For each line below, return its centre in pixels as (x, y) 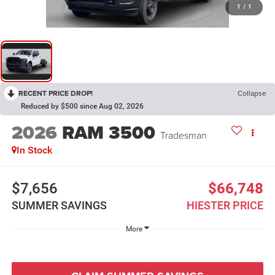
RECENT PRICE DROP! (56, 93)
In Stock (34, 150)
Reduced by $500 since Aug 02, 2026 (82, 106)
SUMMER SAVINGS (59, 206)
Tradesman (183, 135)
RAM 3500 (108, 132)
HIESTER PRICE (225, 206)
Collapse (252, 93)
